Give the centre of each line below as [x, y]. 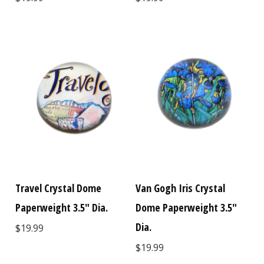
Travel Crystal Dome [59, 188]
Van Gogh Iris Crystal [181, 188]
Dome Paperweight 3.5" [187, 208]
